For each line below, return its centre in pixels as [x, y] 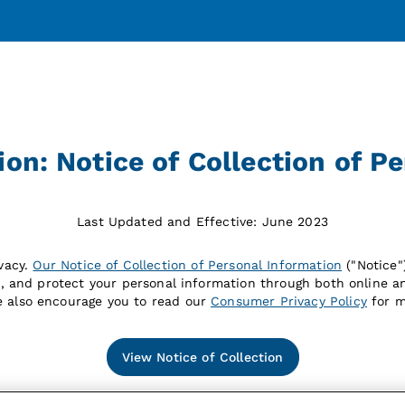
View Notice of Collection [202, 358]
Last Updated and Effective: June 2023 [202, 222]
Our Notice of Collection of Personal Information [188, 265]
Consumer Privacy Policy [289, 301]
